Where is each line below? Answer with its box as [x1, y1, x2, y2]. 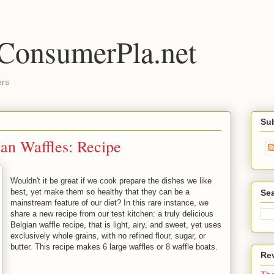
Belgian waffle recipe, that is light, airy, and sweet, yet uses [10, 220, 221, 229]
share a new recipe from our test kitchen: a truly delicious [10, 209, 213, 218]
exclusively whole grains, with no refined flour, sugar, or [10, 231, 206, 240]
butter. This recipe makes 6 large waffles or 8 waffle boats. [10, 242, 218, 251]
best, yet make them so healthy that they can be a [10, 187, 190, 196]
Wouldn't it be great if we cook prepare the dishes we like [10, 176, 212, 185]
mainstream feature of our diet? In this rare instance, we [10, 198, 209, 207]
